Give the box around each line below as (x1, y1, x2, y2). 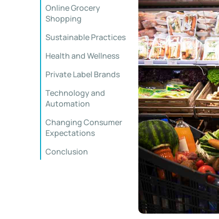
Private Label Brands (45, 69, 120, 80)
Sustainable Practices (45, 32, 126, 43)
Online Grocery (45, 2, 100, 13)
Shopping (45, 13, 82, 24)
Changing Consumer (45, 117, 122, 128)
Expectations (45, 128, 95, 138)
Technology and (45, 88, 105, 98)
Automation (45, 98, 90, 109)
